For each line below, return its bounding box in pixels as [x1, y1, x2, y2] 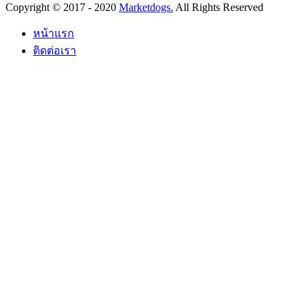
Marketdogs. [119, 1, 173, 14]
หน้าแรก [33, 27, 74, 40]
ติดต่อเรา [33, 45, 76, 57]
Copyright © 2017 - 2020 [5, 1, 119, 14]
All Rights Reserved [173, 1, 263, 14]
